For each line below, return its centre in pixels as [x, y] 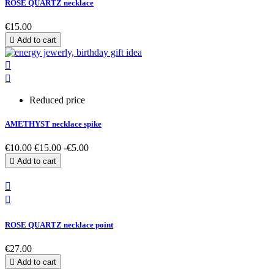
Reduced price [57, 100]
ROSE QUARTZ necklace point [59, 224]
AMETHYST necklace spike [53, 124]
